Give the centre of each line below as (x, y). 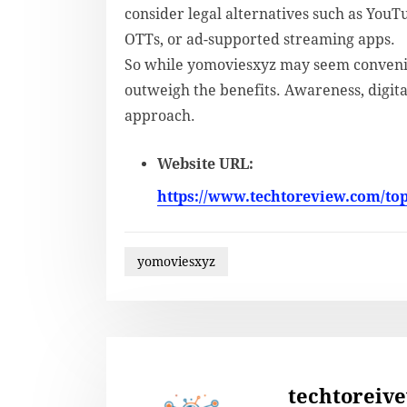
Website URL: (205, 164)
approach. (160, 116)
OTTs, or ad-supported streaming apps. (260, 40)
